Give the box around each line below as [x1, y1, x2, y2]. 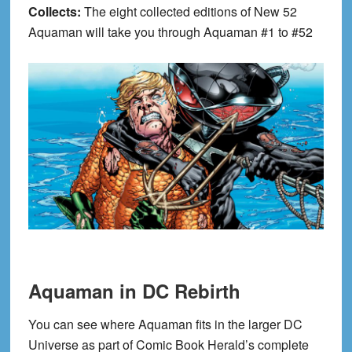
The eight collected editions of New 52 [83, 2, 297, 21]
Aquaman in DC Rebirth [27, 277, 240, 305]
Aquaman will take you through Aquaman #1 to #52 [27, 23, 313, 42]
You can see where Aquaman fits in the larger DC [27, 315, 302, 334]
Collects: [27, 2, 84, 21]
